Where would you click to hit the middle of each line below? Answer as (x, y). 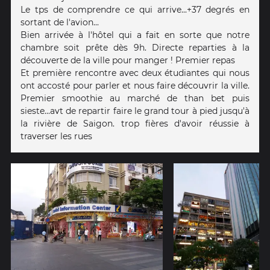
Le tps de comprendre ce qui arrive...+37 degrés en (135, 9)
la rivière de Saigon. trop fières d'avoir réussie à (135, 123)
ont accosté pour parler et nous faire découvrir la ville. (135, 85)
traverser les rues (56, 136)
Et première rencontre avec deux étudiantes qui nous (135, 73)
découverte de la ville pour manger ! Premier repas (128, 60)
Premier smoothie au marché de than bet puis (135, 98)
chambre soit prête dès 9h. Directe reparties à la (135, 47)
